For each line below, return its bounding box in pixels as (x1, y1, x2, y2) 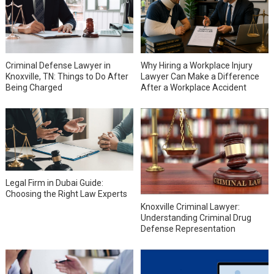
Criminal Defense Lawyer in (5, 61, 111, 71)
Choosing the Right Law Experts (5, 188, 127, 199)
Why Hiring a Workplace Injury (141, 61, 253, 71)
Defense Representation (141, 223, 236, 234)
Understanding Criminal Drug (141, 212, 252, 223)
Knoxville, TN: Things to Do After (5, 72, 128, 82)
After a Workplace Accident (141, 83, 247, 93)
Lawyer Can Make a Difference (141, 72, 260, 82)
